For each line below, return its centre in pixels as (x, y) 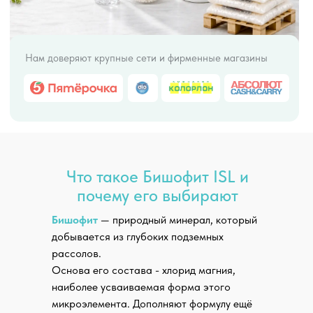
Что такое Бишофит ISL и (157, 176)
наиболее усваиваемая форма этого (141, 287)
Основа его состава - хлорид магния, (144, 270)
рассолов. (77, 253)
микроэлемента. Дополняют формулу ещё (152, 304)
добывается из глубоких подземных (138, 236)
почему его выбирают (157, 195)
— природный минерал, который (179, 220)
